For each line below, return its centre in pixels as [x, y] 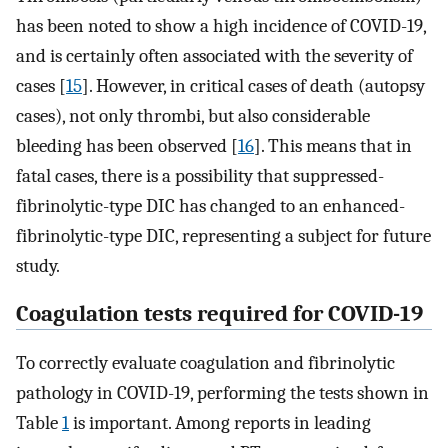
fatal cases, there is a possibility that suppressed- [200, 175]
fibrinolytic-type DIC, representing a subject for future [223, 235]
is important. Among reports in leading [220, 423]
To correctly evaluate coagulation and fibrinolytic [205, 363]
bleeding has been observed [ [127, 145]
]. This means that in [333, 145]
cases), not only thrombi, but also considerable [193, 115]
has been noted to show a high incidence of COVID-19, [221, 25]
